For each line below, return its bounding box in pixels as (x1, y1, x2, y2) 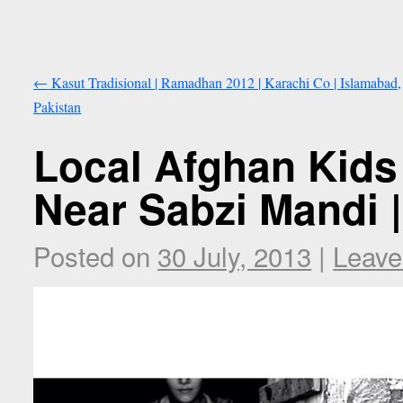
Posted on (33, 237, 151, 275)
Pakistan (33, 97, 82, 117)
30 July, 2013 (157, 237, 312, 275)
